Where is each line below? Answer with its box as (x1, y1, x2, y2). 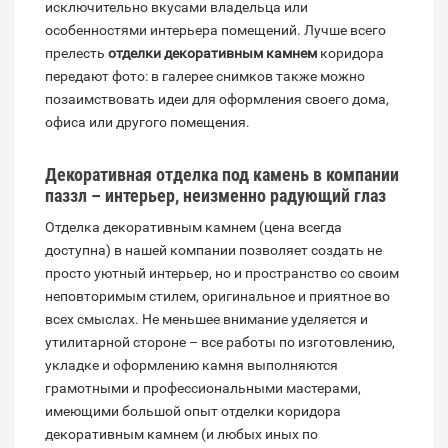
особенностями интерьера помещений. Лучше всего (45, 22, 386, 39)
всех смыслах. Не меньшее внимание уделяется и (45, 311, 368, 328)
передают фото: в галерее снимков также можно (45, 68, 365, 85)
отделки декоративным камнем (108, 45, 317, 62)
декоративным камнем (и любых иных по (45, 426, 318, 443)
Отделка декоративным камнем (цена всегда (45, 219, 342, 236)
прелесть (45, 45, 108, 62)
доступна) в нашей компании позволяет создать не (45, 242, 382, 259)
